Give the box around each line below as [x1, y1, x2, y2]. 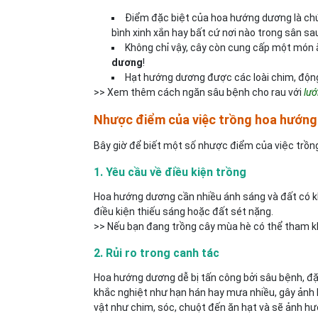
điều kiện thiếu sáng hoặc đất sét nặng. [94, 206, 273, 217]
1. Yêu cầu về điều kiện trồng [94, 165, 246, 179]
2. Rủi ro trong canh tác [94, 246, 219, 260]
